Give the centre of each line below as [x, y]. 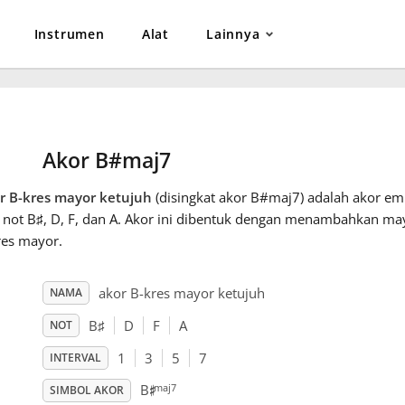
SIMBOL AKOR [86, 391]
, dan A [96, 219]
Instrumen [69, 34]
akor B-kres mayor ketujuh [181, 293]
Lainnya [233, 34]
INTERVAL [75, 358]
